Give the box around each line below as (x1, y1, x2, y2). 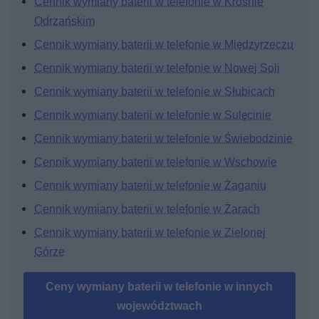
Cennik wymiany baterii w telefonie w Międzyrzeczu (34, 38, 294, 52)
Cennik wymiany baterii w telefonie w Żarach (34, 202, 261, 216)
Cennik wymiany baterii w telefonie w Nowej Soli (34, 61, 281, 75)
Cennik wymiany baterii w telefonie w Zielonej (34, 226, 266, 240)
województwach (116, 299, 202, 313)
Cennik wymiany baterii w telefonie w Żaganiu (34, 179, 267, 193)
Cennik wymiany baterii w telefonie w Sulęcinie (34, 108, 272, 122)
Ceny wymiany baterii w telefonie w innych (46, 280, 273, 294)
